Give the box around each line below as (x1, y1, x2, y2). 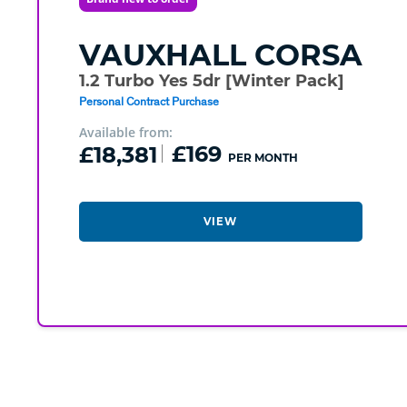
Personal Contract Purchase (78, 94, 219, 109)
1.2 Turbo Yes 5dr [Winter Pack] (78, 71, 344, 92)
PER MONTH (227, 151, 298, 165)
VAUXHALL (78, 37, 246, 74)
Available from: (78, 124, 173, 142)
